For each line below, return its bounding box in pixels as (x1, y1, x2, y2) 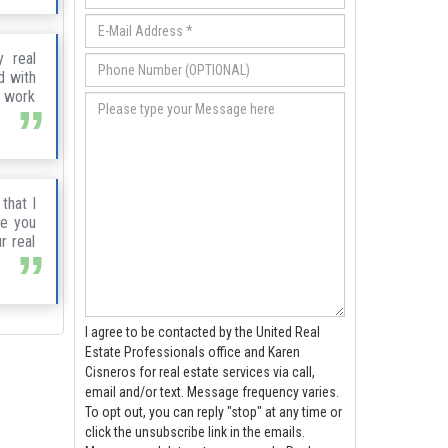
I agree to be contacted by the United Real (84, 323, 320, 340)
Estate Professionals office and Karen (84, 343, 300, 360)
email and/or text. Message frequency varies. (84, 383, 187, 400)
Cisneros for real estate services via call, (84, 363, 315, 380)
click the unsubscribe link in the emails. (84, 423, 305, 440)
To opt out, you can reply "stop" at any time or (84, 403, 342, 420)
